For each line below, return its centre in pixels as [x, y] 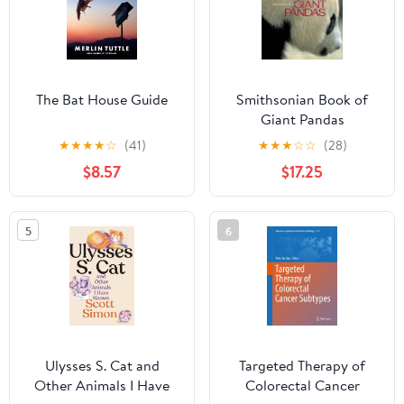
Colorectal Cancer [302, 385]
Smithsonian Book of [302, 99]
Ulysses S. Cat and [102, 365]
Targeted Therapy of [302, 365]
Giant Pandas [302, 119]
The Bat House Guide [102, 99]
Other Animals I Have [102, 385]
